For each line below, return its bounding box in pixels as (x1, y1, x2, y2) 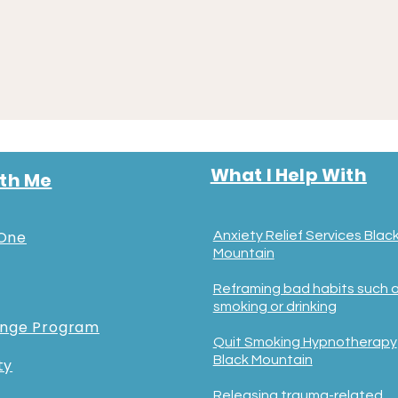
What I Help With (210, 163, 367, 187)
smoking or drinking (212, 299, 337, 314)
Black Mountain (212, 353, 313, 367)
